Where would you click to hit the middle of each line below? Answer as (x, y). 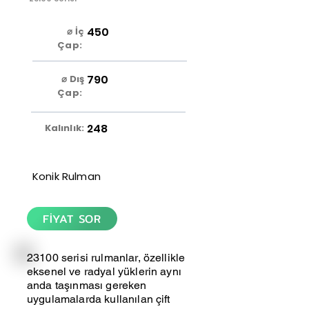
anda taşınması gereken (87, 285)
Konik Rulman (67, 176)
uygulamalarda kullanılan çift (99, 299)
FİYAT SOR (72, 219)
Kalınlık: (64, 128)
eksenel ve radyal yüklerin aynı (104, 271)
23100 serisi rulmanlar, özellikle (106, 258)
